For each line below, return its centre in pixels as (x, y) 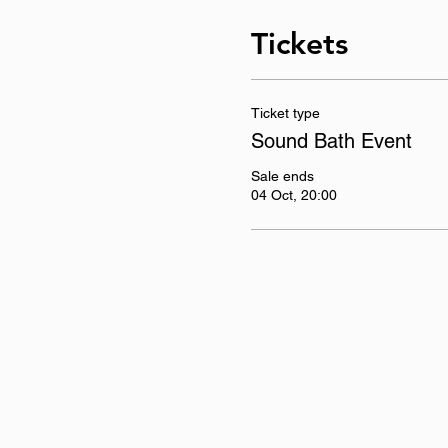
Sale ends (282, 175)
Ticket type (285, 112)
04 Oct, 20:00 (293, 194)
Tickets (299, 43)
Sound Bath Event (331, 140)
